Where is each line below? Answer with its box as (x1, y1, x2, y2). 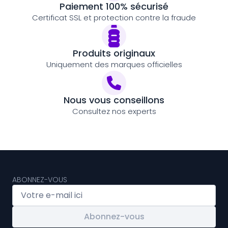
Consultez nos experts (72, 106, 156, 117)
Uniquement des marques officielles (46, 59, 182, 70)
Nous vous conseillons (64, 94, 164, 106)
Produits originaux (73, 47, 155, 60)
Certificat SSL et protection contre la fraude (32, 12, 196, 23)
